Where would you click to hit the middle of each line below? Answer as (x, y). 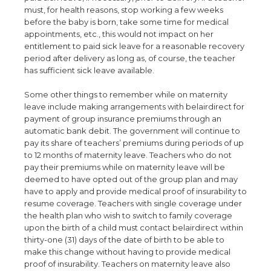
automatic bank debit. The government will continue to (132, 131)
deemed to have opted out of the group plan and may (131, 179)
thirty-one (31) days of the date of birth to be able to (124, 240)
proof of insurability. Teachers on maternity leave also (127, 264)
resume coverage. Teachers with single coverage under (133, 203)
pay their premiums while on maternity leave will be (125, 167)
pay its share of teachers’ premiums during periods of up (134, 143)
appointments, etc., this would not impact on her (119, 34)
